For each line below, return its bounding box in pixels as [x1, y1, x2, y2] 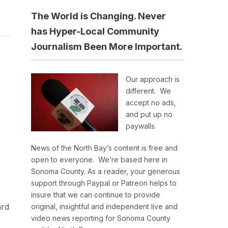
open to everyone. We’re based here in [31, 155, 167, 164]
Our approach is [126, 75, 180, 83]
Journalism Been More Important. [31, 41, 182, 52]
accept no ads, [126, 98, 176, 107]
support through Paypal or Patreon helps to [31, 179, 177, 187]
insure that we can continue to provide [31, 190, 160, 199]
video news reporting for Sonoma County [31, 214, 170, 222]
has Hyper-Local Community [31, 26, 159, 37]
